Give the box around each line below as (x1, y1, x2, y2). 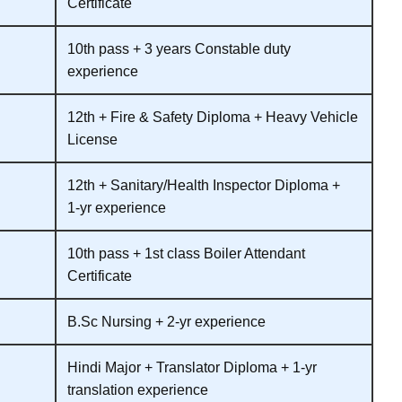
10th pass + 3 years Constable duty (67, 40, 291, 57)
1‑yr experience (67, 199, 166, 215)
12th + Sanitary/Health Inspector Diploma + (67, 177, 340, 193)
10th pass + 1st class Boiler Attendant (67, 245, 305, 261)
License (67, 131, 118, 147)
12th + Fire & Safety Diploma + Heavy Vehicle (67, 109, 358, 125)
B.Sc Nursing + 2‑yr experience (67, 313, 266, 329)
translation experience (67, 381, 208, 398)
